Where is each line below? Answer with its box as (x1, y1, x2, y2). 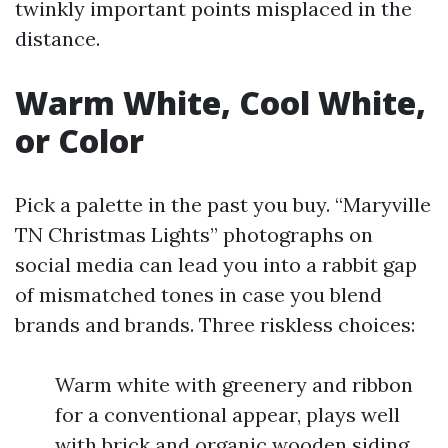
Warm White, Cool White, (15, 81, 426, 124)
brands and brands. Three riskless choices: (15, 312, 415, 337)
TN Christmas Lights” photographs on (15, 222, 373, 247)
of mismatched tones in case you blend (15, 282, 382, 307)
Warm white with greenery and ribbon (55, 372, 413, 397)
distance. (15, 26, 100, 51)
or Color (15, 119, 144, 162)
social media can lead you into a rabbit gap (15, 252, 417, 277)
